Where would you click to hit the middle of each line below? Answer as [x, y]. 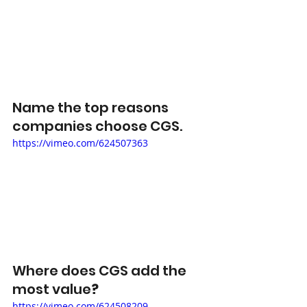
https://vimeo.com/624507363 [80, 143]
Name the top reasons [92, 107]
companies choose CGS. [99, 126]
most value [52, 289]
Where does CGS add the [101, 270]
